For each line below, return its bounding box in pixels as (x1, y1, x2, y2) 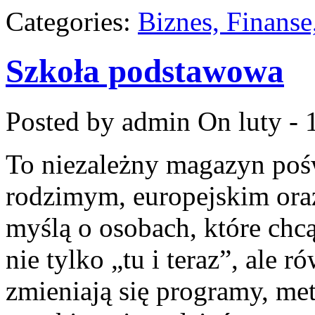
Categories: (6, 6, 138, 37)
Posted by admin (6, 105, 191, 136)
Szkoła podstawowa (6, 53, 284, 90)
